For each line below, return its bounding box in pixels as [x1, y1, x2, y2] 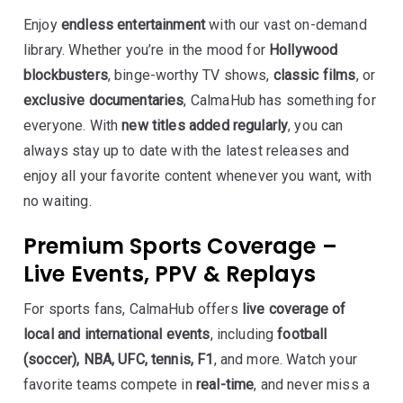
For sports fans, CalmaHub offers [23, 300, 242, 318]
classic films [273, 67, 356, 84]
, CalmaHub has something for [184, 92, 376, 109]
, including [210, 326, 278, 343]
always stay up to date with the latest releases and [23, 142, 350, 159]
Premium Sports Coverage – [23, 231, 337, 261]
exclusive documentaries [23, 92, 184, 109]
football [277, 326, 327, 343]
